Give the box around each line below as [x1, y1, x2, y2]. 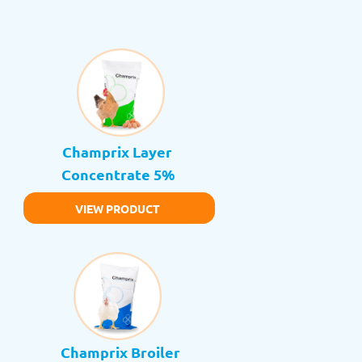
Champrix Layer [61, 142, 172, 162]
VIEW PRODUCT [75, 201, 161, 217]
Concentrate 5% [61, 165, 176, 184]
